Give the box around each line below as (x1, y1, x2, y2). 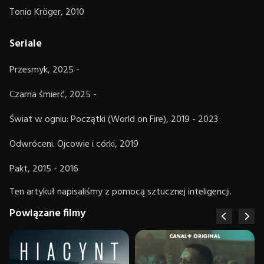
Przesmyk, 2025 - (9, 62, 80, 78)
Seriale (9, 35, 42, 52)
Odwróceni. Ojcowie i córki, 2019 (9, 136, 138, 152)
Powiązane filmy (9, 204, 85, 222)
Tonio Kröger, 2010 (9, 4, 84, 20)
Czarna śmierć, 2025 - (9, 87, 97, 103)
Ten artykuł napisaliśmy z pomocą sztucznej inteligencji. (9, 184, 232, 200)
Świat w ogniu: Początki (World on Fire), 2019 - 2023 (9, 111, 218, 127)
